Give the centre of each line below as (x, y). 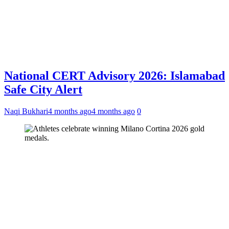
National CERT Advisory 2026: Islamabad (114, 76)
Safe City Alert (43, 90)
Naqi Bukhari (26, 111)
